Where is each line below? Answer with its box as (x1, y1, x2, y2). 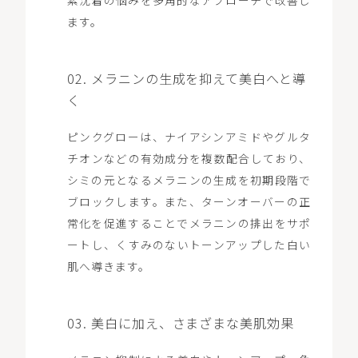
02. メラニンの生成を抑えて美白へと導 (66, 68, 307, 88)
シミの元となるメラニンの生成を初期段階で (66, 172, 312, 189)
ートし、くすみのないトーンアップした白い (66, 237, 312, 253)
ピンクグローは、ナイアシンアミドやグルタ (66, 129, 312, 145)
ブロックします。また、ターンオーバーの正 (66, 193, 312, 210)
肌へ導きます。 (66, 258, 150, 275)
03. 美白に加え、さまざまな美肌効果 (66, 312, 295, 332)
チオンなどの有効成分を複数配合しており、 (66, 150, 312, 167)
